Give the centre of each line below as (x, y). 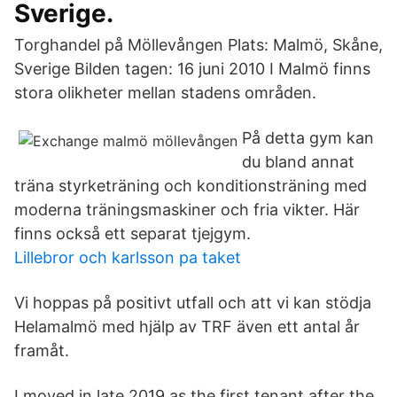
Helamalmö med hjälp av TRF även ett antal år (187, 327)
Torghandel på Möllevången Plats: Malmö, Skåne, (198, 45)
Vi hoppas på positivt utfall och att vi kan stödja (193, 303)
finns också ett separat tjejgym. (132, 234)
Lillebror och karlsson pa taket (128, 257)
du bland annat (298, 162)
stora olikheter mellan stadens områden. (165, 93)
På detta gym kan (308, 138)
